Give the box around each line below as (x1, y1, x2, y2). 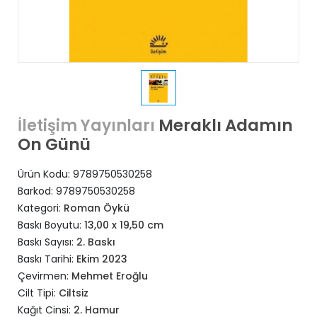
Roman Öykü (64, 201, 129, 215)
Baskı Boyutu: (18, 218, 84, 232)
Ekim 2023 (76, 252, 127, 266)
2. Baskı (76, 235, 115, 249)
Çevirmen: (18, 269, 71, 283)
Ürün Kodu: (18, 167, 73, 181)
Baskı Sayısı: (18, 235, 76, 249)
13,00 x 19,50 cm (84, 218, 163, 232)
